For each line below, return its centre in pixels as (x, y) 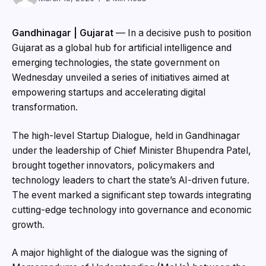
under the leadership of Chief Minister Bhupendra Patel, (132, 150)
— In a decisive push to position (182, 33)
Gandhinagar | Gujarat (63, 33)
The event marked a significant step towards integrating (132, 195)
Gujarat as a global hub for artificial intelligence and (122, 48)
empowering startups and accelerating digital (109, 93)
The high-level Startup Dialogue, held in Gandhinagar (126, 135)
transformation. (45, 107)
